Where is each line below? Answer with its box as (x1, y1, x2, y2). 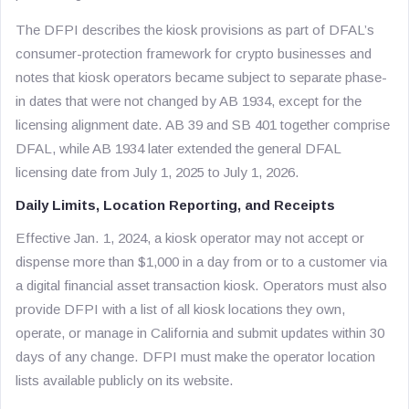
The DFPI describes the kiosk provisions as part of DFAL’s (16, 22, 374, 37)
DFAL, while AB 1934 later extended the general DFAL (16, 141, 341, 156)
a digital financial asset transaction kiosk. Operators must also (16, 278, 387, 293)
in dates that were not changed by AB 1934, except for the (16, 93, 362, 109)
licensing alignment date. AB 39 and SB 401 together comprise (16, 117, 390, 132)
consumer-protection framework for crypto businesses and (16, 46, 372, 61)
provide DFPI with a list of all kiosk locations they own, (16, 301, 345, 317)
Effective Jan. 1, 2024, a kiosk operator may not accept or (16, 230, 364, 246)
